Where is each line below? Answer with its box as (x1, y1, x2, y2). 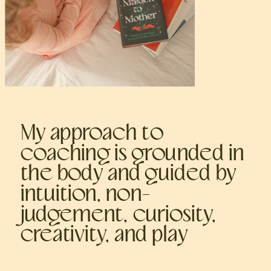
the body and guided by (20, 164, 237, 185)
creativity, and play (20, 225, 188, 246)
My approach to (20, 123, 164, 144)
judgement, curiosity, (20, 204, 217, 226)
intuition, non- (20, 184, 151, 205)
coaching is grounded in (20, 143, 244, 165)
